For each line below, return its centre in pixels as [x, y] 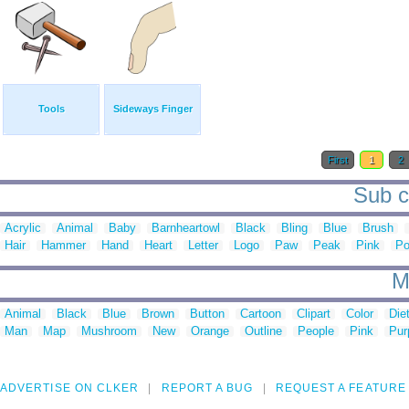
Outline [263, 331]
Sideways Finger [152, 109]
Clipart [314, 314]
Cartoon [261, 314]
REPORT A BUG [207, 388]
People [316, 331]
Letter [203, 246]
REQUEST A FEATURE [341, 388]
